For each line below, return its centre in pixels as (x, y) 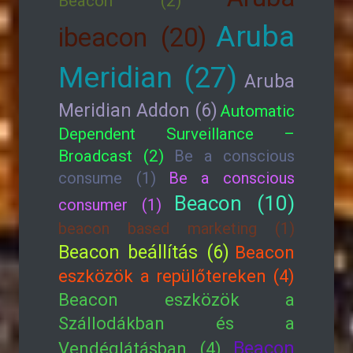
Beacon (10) (234, 203)
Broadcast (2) (111, 156)
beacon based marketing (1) (176, 229)
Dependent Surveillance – (176, 134)
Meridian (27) (148, 77)
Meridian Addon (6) (138, 110)
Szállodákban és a (176, 323)
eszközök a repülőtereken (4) (176, 276)
